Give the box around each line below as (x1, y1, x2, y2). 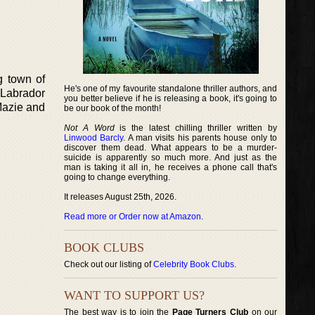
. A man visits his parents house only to (123, 133, 278, 143)
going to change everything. (64, 172, 170, 182)
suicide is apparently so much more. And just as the (64, 153, 278, 162)
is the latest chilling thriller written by (114, 123, 278, 133)
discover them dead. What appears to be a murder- (64, 143, 278, 153)
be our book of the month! (64, 103, 161, 113)
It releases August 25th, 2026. (64, 192, 176, 202)
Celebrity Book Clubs (153, 259, 234, 269)
